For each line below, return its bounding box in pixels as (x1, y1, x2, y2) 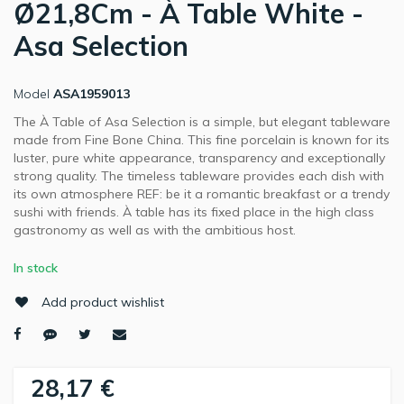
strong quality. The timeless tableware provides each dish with (14, 168, 384, 185)
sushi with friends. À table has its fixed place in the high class (14, 204, 374, 221)
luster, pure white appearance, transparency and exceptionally (14, 150, 385, 167)
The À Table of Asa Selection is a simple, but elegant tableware (14, 114, 390, 131)
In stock (14, 260, 58, 277)
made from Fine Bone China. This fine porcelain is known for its (14, 132, 390, 149)
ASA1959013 (53, 86, 130, 103)
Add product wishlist (41, 294, 164, 311)
